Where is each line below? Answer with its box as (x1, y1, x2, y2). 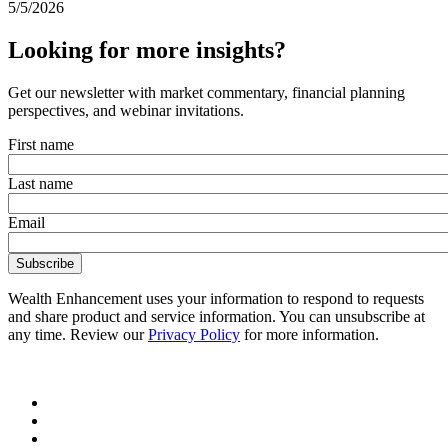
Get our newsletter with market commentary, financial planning (8, 83, 405, 101)
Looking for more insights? (8, 36, 286, 63)
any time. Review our (8, 325, 148, 343)
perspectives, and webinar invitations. (8, 101, 244, 119)
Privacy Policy (148, 325, 240, 343)
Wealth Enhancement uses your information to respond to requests (8, 289, 424, 307)
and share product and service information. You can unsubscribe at (8, 307, 425, 325)
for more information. (240, 325, 379, 343)
